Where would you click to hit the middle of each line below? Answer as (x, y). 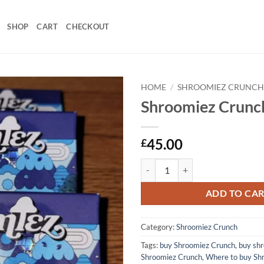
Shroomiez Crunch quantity (191, 164)
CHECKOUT (88, 27)
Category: (159, 227)
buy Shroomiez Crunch (197, 245)
